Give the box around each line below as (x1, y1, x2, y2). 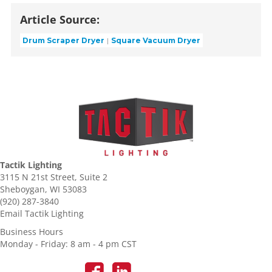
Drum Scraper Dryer (22, 35, 105, 45)
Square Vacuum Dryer (111, 35, 201, 45)
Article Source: (20, 12, 100, 27)
